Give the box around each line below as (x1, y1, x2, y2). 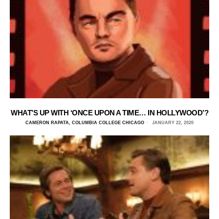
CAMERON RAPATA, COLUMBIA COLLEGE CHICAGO (25, 120, 144, 125)
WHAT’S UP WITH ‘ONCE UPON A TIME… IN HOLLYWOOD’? (11, 108, 208, 117)
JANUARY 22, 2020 (151, 120, 194, 125)
